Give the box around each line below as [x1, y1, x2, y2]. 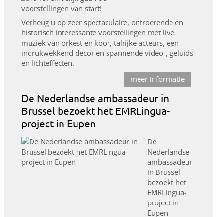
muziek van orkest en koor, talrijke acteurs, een [21, 38, 179, 48]
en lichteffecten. [21, 58, 74, 68]
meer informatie [130, 74, 185, 84]
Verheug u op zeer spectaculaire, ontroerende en [21, 17, 183, 28]
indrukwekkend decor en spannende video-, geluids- [21, 48, 196, 58]
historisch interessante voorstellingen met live [21, 28, 174, 38]
